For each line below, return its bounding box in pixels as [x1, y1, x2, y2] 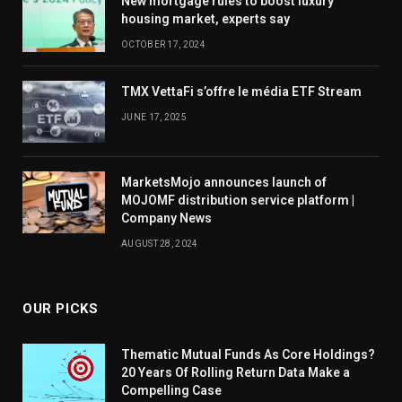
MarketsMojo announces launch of [121, 175, 327, 190]
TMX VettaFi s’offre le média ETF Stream [121, 84, 362, 100]
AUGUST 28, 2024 [121, 239, 198, 249]
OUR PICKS [22, 301, 99, 318]
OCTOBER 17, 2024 [121, 39, 205, 50]
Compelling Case [121, 383, 222, 398]
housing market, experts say [121, 12, 290, 27]
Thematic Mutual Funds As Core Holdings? [121, 347, 375, 363]
